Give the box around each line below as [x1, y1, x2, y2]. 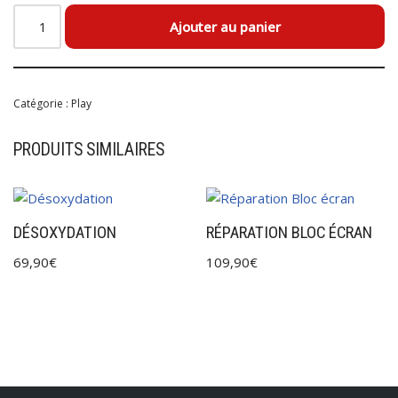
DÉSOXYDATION [13, 223, 116, 243]
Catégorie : [13, 96, 71, 111]
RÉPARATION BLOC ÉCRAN [206, 223, 373, 243]
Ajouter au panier [169, 18, 281, 36]
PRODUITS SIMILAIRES [13, 139, 164, 160]
